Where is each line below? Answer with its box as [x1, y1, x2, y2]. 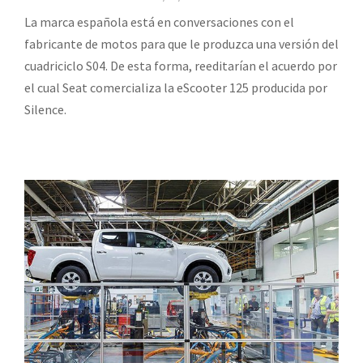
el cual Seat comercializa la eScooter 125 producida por [24, 79, 327, 96]
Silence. [24, 100, 66, 117]
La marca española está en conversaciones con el [24, 13, 294, 30]
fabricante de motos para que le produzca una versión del [24, 35, 339, 52]
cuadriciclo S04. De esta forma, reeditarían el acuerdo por [24, 57, 337, 74]
